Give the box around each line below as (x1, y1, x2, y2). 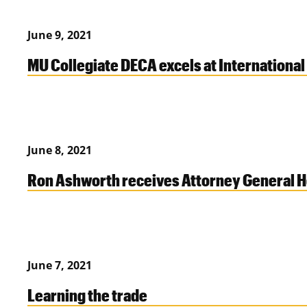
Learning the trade (27, 284, 147, 306)
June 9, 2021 (27, 27, 92, 43)
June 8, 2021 (27, 143, 92, 158)
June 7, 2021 (27, 258, 92, 273)
